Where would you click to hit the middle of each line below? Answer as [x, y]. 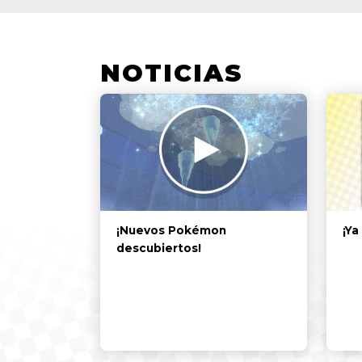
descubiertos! [159, 248]
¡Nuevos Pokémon [171, 230]
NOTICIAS [171, 74]
